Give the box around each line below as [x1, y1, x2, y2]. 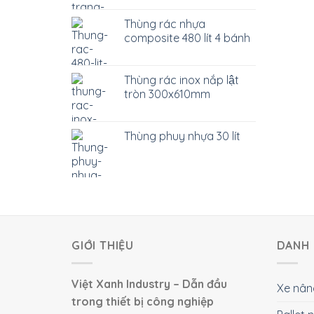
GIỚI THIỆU [71, 238, 135, 252]
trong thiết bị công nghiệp [71, 294, 214, 308]
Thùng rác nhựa [124, 17, 205, 31]
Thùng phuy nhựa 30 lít [124, 129, 240, 143]
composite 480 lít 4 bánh [124, 31, 250, 45]
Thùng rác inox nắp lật [124, 73, 239, 87]
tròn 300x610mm [124, 87, 210, 101]
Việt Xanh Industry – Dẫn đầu [71, 276, 227, 291]
